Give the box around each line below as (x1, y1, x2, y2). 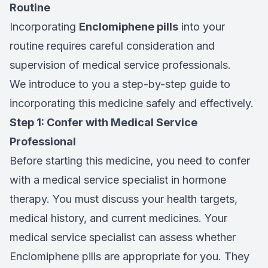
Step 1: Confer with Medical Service (10, 115, 197, 129)
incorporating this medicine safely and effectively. (10, 96, 254, 109)
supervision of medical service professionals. (10, 58, 231, 71)
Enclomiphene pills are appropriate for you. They (10, 249, 249, 263)
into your (178, 20, 225, 33)
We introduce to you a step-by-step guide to (10, 77, 230, 90)
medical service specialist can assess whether (10, 230, 236, 243)
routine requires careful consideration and (10, 39, 215, 52)
